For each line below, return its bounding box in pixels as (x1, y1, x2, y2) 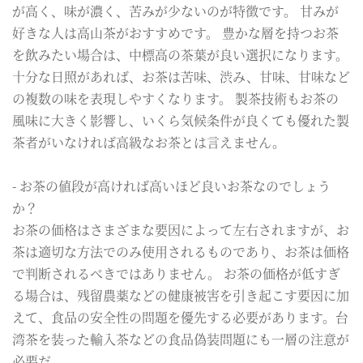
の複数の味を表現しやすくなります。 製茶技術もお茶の (12, 88, 339, 108)
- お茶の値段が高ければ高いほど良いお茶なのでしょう (12, 176, 331, 195)
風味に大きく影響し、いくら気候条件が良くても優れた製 (12, 110, 349, 130)
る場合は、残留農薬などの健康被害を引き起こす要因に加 (12, 285, 349, 305)
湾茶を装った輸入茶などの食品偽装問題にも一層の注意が (12, 329, 349, 348)
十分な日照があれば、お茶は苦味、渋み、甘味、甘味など (12, 66, 350, 86)
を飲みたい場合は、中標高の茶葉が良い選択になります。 (12, 45, 348, 64)
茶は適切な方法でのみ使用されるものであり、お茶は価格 (12, 241, 349, 261)
